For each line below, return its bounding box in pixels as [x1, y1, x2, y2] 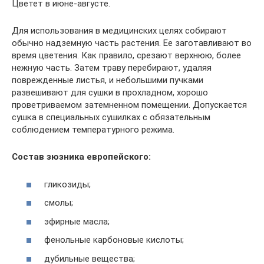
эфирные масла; [44, 216, 110, 227]
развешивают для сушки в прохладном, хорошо [12, 87, 208, 98]
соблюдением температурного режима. [12, 124, 174, 136]
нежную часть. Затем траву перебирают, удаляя [12, 62, 212, 74]
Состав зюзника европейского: [12, 151, 151, 163]
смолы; [44, 197, 73, 209]
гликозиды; [44, 179, 91, 190]
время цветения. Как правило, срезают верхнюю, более [12, 50, 241, 61]
